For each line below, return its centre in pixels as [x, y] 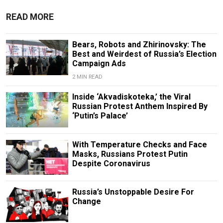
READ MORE [30, 17]
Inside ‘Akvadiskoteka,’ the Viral [131, 97]
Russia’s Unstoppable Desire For [133, 192]
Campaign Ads [99, 64]
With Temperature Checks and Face [139, 144]
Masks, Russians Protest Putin [130, 154]
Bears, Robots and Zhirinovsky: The [139, 45]
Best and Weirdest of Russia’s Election [144, 54]
